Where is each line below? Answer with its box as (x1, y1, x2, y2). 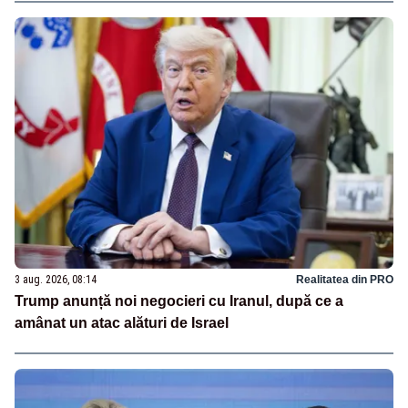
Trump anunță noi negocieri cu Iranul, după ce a (15, 293, 343, 310)
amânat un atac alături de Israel (15, 315, 229, 331)
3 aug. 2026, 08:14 (15, 273, 97, 287)
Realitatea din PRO (296, 273, 393, 287)
